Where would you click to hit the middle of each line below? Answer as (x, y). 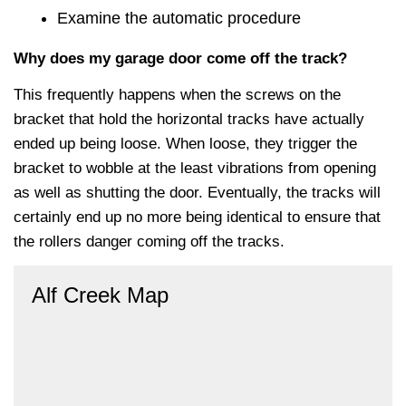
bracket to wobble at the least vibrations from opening (195, 168)
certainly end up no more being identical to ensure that (197, 217)
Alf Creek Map (100, 295)
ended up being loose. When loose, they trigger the (185, 143)
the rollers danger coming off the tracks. (149, 241)
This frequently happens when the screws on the (177, 94)
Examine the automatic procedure (179, 18)
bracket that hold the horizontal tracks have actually (189, 119)
